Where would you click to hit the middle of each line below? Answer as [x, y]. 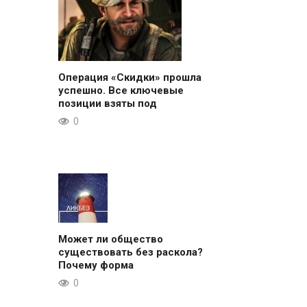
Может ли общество [110, 239]
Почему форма [96, 265]
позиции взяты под [107, 103]
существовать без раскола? [130, 252]
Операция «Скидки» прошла [130, 77]
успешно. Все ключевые [121, 90]
